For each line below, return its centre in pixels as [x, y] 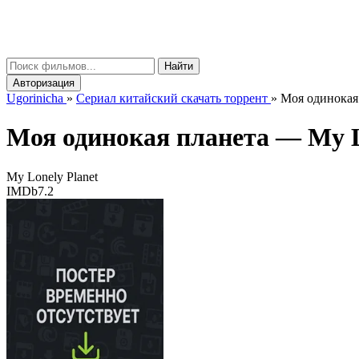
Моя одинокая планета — [157, 137]
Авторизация [44, 83]
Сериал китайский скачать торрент [172, 98]
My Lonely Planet [52, 176]
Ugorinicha [35, 98]
